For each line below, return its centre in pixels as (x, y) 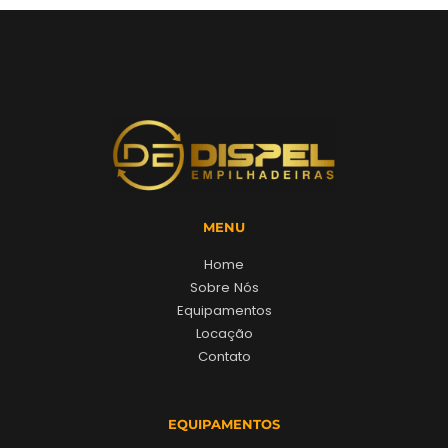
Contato (224, 357)
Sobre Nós (224, 288)
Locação (224, 334)
